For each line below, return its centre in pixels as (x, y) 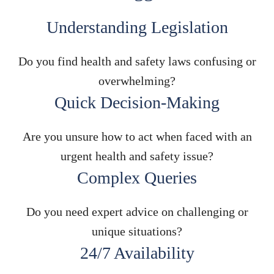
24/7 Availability (137, 253)
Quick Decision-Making (137, 102)
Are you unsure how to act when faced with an (137, 136)
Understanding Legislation (137, 27)
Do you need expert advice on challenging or (137, 211)
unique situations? (137, 231)
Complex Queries (137, 177)
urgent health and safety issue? (137, 156)
